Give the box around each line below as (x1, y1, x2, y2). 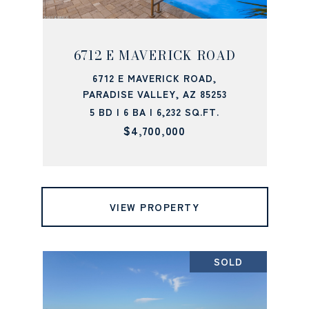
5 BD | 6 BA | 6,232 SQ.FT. (90, 105, 219, 119)
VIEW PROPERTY (109, 200, 200, 214)
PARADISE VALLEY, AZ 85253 (82, 87, 227, 101)
